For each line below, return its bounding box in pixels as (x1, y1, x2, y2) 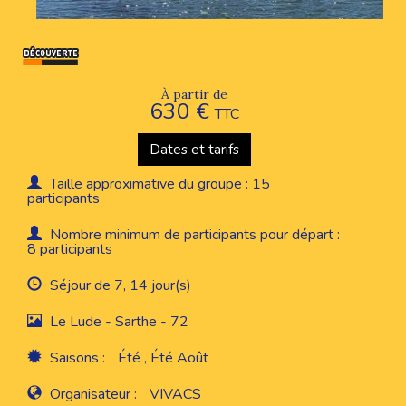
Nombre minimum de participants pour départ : (46, 224, 340, 245)
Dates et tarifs (149, 139, 239, 159)
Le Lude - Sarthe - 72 (46, 311, 188, 332)
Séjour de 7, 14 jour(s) (46, 275, 191, 295)
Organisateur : (46, 383, 140, 404)
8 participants (27, 238, 112, 259)
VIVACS (150, 383, 201, 404)
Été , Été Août (118, 347, 208, 368)
